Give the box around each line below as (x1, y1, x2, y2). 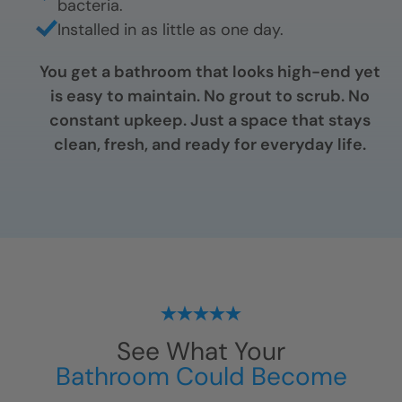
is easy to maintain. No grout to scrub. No (50, 84, 370, 107)
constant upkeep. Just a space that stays (49, 109, 371, 131)
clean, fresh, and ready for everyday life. (54, 133, 366, 155)
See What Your (117, 334, 285, 368)
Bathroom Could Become (55, 359, 347, 393)
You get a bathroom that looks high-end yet (39, 60, 380, 83)
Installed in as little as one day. (57, 18, 284, 40)
